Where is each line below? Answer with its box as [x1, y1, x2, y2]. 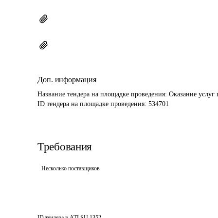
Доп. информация [37, 75, 96, 84]
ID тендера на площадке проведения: [37, 100, 148, 108]
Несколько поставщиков [41, 165, 100, 172]
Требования [37, 141, 92, 153]
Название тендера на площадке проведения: [37, 91, 169, 98]
